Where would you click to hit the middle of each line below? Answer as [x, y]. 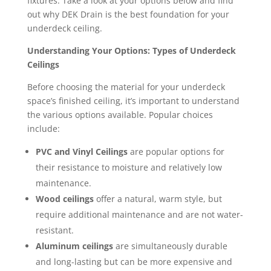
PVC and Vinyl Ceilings [81, 152]
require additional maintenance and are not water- [139, 215]
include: [43, 129]
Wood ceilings [66, 199]
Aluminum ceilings [74, 246]
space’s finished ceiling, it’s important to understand [133, 101]
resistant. [54, 230]
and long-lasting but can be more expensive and [134, 262]
